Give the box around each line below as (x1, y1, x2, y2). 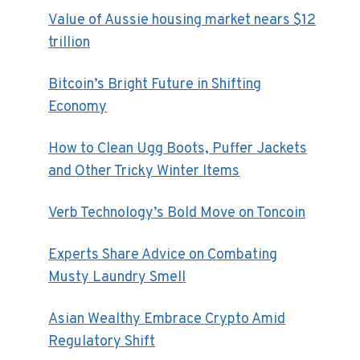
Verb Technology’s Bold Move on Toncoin (48, 203, 306, 223)
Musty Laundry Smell (48, 268, 186, 287)
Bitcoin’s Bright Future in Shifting (48, 75, 262, 94)
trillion (48, 33, 91, 52)
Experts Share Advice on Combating (48, 245, 278, 264)
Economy (48, 97, 108, 117)
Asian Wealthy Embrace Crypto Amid (48, 309, 286, 329)
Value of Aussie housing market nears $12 (48, 10, 317, 30)
